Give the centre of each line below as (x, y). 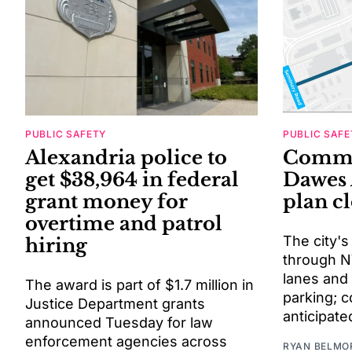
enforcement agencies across (126, 342)
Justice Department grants (115, 304)
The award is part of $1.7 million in (139, 285)
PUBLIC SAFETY (66, 134)
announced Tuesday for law (119, 323)
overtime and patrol (124, 224)
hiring (56, 246)
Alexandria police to (126, 158)
